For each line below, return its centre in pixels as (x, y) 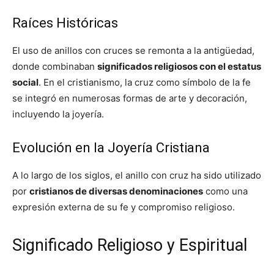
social (25, 82)
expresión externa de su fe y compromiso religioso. (124, 207)
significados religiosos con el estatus (179, 66)
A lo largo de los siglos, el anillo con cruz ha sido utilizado (137, 175)
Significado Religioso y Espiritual (130, 245)
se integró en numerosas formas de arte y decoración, (130, 98)
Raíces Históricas (65, 23)
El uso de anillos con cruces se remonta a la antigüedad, (133, 50)
